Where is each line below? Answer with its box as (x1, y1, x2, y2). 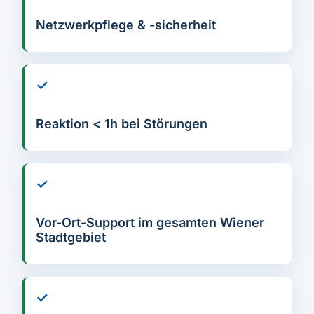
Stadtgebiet (36, 230, 106, 245)
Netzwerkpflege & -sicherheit (36, 18, 216, 33)
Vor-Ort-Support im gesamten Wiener (36, 215, 264, 231)
